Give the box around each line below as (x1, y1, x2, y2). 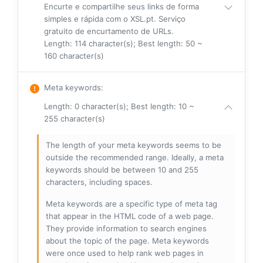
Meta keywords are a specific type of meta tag (46, 198, 217, 208)
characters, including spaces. (46, 177, 153, 187)
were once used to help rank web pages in (46, 248, 204, 258)
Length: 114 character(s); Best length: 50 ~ (44, 38, 203, 48)
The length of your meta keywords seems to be (46, 140, 221, 150)
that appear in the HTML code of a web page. (46, 211, 214, 221)
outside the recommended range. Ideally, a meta (46, 152, 224, 162)
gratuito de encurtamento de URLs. (44, 26, 174, 36)
